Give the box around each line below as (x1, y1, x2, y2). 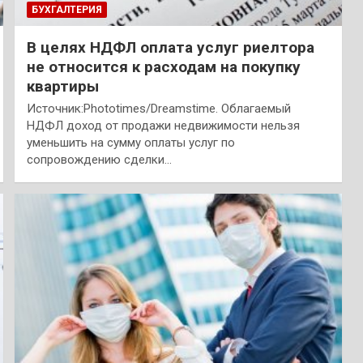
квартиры (26, 77, 99, 96)
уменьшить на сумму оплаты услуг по (26, 135, 235, 151)
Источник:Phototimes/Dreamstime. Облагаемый (26, 101, 291, 117)
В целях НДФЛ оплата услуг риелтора (26, 38, 314, 58)
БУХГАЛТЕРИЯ (31, 4, 102, 16)
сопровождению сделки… (26, 152, 172, 168)
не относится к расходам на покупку (26, 58, 301, 77)
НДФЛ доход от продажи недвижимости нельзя (26, 118, 300, 134)
